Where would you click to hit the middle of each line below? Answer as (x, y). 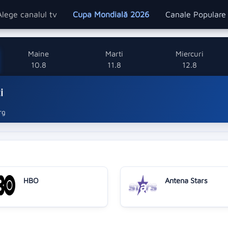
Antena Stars (186, 180)
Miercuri (189, 54)
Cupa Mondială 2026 (111, 14)
